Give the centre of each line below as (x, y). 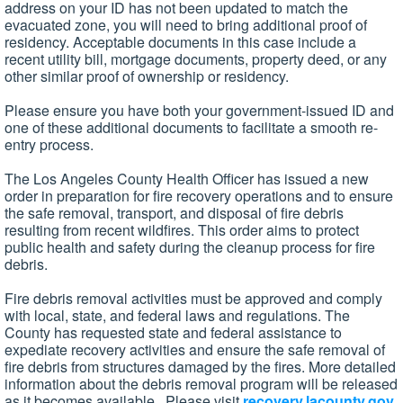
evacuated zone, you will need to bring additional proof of (186, 25)
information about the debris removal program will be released (201, 384)
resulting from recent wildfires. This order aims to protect (182, 230)
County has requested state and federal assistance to (173, 333)
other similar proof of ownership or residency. (147, 76)
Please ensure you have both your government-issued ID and (199, 111)
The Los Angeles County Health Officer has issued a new (187, 179)
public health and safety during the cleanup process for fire (190, 247)
